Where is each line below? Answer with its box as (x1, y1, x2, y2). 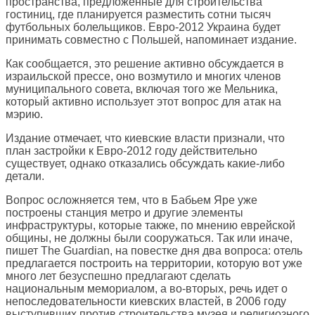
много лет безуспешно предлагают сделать (6, 270, 231, 283)
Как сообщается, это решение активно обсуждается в (6, 58, 284, 70)
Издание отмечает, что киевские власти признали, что (6, 132, 285, 145)
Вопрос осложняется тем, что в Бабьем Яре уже (6, 194, 257, 207)
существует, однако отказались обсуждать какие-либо (6, 157, 285, 170)
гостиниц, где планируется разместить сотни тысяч (6, 8, 271, 21)
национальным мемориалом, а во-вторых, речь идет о (6, 283, 288, 295)
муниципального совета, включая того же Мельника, (6, 83, 278, 96)
